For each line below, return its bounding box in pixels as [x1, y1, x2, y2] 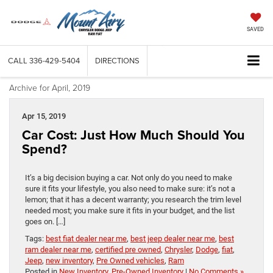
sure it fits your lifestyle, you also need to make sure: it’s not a [25, 184, 235, 194]
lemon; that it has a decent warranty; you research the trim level [25, 195, 241, 205]
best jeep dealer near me [130, 234, 215, 244]
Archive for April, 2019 [9, 82, 90, 94]
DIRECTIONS [95, 55, 140, 66]
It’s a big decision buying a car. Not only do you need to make [25, 173, 232, 183]
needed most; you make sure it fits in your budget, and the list [25, 206, 235, 216]
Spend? [22, 140, 67, 159]
